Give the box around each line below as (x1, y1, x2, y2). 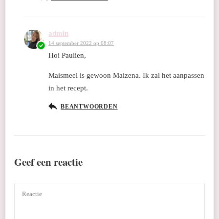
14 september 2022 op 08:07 (48, 40, 114, 46)
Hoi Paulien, (48, 51, 86, 60)
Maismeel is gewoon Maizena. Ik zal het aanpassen (48, 71, 204, 80)
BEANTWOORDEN (61, 103, 118, 110)
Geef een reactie (14, 154, 85, 170)
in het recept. (48, 84, 88, 92)
